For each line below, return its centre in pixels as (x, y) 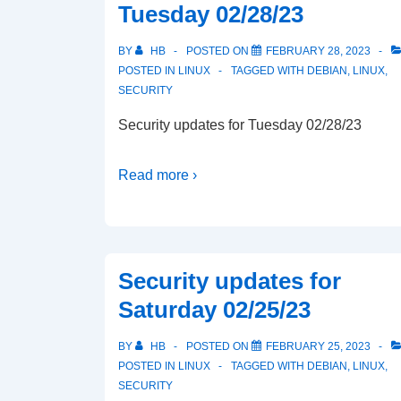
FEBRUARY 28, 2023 (318, 51)
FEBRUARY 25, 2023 (318, 346)
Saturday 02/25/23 (214, 310)
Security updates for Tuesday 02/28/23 (240, 125)
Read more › (158, 175)
